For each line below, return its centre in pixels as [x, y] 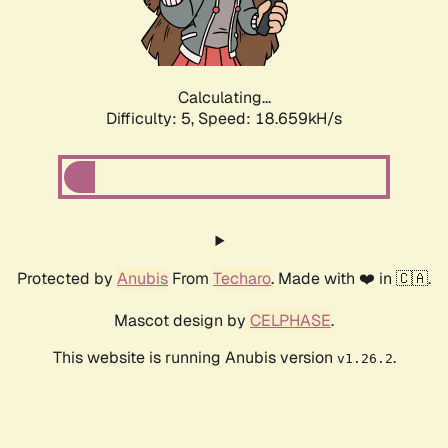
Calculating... [224, 98]
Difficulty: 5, [152, 119]
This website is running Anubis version [194, 358]
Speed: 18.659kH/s [270, 119]
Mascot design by [182, 321]
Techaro [242, 279]
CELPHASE [290, 321]
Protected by [67, 279]
